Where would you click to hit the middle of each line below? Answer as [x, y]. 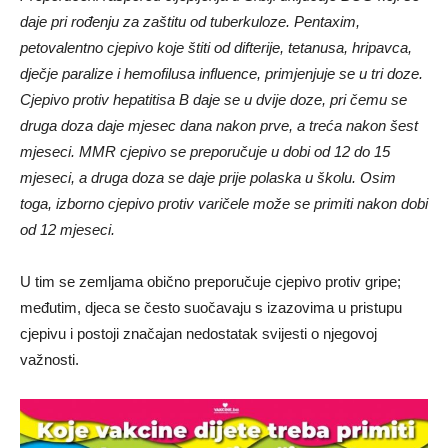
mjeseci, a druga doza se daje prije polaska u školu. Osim [208, 178]
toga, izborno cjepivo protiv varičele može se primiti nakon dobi [224, 204]
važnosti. [49, 360]
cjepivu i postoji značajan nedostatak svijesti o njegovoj [198, 334]
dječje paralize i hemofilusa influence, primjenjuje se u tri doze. [221, 74]
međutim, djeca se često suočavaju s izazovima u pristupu [211, 308]
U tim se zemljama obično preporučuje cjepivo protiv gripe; [210, 282]
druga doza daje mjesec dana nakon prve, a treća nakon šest [219, 126]
